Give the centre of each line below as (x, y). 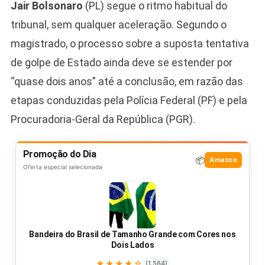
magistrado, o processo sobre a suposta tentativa (130, 43)
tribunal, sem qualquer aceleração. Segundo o (118, 24)
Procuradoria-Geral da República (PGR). (103, 119)
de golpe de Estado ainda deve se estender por (121, 62)
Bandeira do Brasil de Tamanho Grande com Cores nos (132, 234)
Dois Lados (132, 245)
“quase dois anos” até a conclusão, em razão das (127, 81)
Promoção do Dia (59, 154)
